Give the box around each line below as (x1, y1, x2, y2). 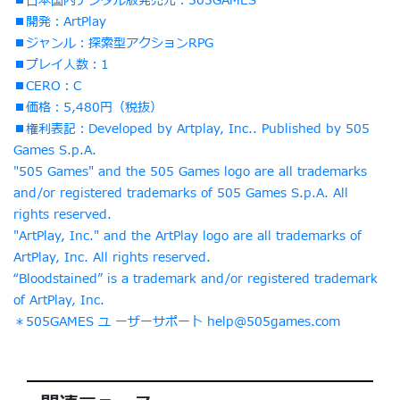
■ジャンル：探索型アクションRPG (13, 33, 213, 53)
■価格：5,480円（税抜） (13, 97, 162, 117)
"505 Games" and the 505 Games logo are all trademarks (13, 162, 367, 181)
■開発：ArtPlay (13, 12, 106, 31)
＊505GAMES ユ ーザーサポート (13, 312, 207, 331)
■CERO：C (13, 76, 81, 96)
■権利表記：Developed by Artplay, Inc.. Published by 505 (13, 119, 370, 138)
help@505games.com (207, 312, 340, 331)
